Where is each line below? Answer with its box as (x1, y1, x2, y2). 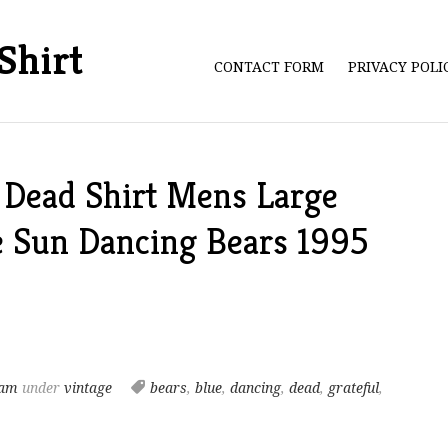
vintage (63, 380, 112, 396)
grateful (327, 380, 379, 396)
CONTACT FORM (214, 59, 324, 75)
